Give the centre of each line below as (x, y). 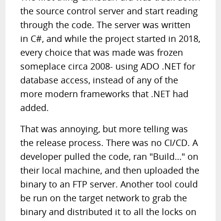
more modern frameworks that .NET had (105, 94)
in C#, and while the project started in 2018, (110, 38)
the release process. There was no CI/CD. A (109, 143)
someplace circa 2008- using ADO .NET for (108, 66)
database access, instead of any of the (99, 80)
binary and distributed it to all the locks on (109, 212)
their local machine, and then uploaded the (110, 170)
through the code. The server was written (106, 25)
